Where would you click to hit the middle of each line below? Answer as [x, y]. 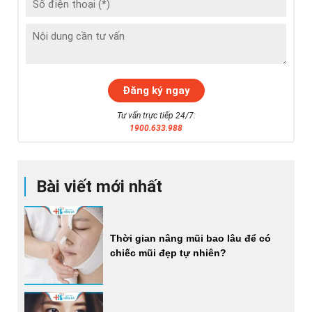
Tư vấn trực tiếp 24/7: [156, 115]
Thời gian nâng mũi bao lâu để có [191, 238]
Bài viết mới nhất [99, 186]
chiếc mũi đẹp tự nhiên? [169, 252]
